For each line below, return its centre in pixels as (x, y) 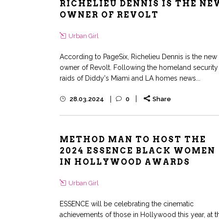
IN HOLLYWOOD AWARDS (125, 162)
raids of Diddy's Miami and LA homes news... (130, 78)
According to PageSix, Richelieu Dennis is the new (138, 57)
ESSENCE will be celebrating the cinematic (127, 204)
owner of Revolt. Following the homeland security (139, 68)
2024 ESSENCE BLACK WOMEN (138, 151)
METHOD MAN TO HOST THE (133, 140)
